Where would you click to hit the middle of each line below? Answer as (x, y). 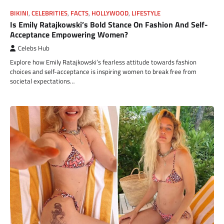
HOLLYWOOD (110, 13)
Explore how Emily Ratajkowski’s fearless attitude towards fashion (103, 62)
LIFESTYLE (146, 13)
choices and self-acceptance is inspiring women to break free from (103, 71)
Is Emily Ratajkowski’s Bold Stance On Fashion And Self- (109, 24)
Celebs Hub (34, 48)
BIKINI (19, 13)
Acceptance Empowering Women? (69, 34)
